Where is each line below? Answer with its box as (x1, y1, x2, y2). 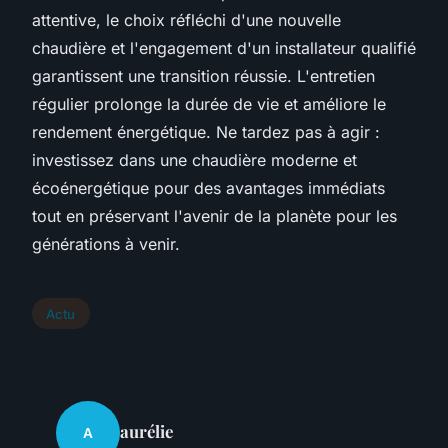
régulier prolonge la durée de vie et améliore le (32, 93, 386, 114)
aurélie (120, 420, 173, 443)
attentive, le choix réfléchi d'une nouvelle (32, 9, 341, 30)
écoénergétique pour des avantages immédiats (32, 177, 385, 198)
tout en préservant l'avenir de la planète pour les (32, 205, 397, 226)
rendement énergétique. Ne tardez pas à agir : (32, 121, 380, 142)
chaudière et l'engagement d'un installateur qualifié (32, 37, 416, 58)
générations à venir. (32, 233, 180, 254)
